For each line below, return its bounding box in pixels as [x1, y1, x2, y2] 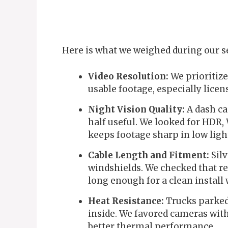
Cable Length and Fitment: [88, 149, 209, 161]
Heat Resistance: [88, 195, 164, 207]
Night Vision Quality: [88, 103, 185, 115]
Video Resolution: [88, 70, 168, 82]
